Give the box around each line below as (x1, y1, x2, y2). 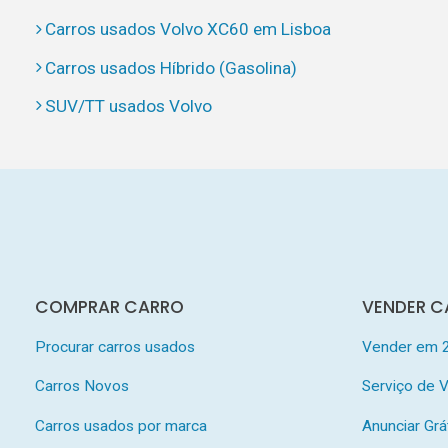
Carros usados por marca (34, 417, 207, 436)
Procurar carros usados (34, 337, 195, 356)
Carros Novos (34, 377, 129, 396)
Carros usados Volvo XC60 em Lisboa (44, 19, 331, 40)
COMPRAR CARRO (34, 294, 184, 319)
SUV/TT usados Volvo (44, 95, 212, 116)
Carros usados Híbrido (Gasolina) (44, 57, 297, 78)
